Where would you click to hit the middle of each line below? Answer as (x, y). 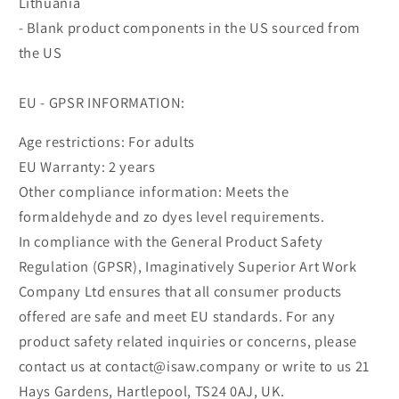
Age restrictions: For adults (106, 142)
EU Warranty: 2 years (87, 167)
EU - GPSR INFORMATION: (102, 102)
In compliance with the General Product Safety (171, 242)
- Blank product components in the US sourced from (189, 27)
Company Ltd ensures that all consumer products (180, 292)
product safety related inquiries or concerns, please (187, 342)
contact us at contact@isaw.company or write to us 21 (194, 366)
